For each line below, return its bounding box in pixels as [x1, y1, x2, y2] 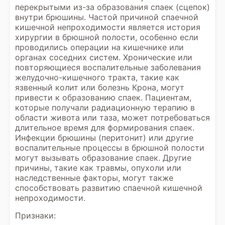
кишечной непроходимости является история [15, 22, 200, 32]
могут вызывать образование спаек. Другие [15, 153, 191, 163]
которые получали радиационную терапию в [15, 102, 195, 113]
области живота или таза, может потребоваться [15, 113, 210, 123]
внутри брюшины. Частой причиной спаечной [15, 12, 198, 22]
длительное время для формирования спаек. [15, 123, 194, 133]
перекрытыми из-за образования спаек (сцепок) [15, 2, 210, 12]
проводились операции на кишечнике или [15, 42, 184, 52]
